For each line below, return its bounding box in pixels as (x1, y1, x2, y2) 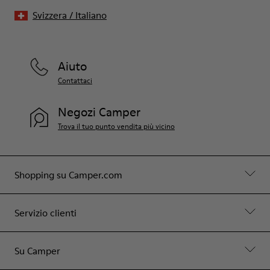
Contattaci (58, 75, 92, 86)
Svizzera (33, 8, 67, 22)
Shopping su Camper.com (14, 168, 122, 181)
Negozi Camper (58, 103, 140, 121)
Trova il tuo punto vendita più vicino (58, 121, 175, 131)
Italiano (75, 8, 107, 22)
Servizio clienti (14, 206, 77, 219)
